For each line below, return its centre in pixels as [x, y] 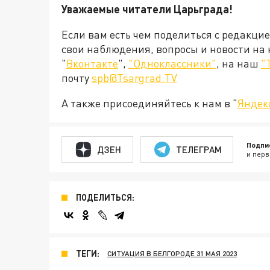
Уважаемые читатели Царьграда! [147, 9]
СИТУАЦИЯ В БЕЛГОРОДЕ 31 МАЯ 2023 [172, 254]
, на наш [239, 64]
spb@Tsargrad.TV [134, 78]
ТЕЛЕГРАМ [199, 149]
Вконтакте [92, 64]
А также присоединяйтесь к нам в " [149, 103]
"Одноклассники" [172, 64]
